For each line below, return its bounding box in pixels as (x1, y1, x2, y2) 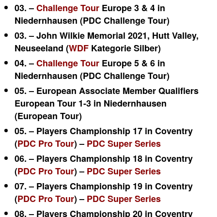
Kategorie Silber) (89, 42, 161, 54)
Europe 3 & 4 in (99, 1, 165, 14)
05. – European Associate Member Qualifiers (15, 84, 199, 97)
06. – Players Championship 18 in (15, 152, 155, 165)
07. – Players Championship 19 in (15, 180, 155, 192)
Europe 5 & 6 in (99, 57, 165, 69)
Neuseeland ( (15, 42, 69, 54)
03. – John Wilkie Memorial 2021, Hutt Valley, (15, 29, 199, 42)
